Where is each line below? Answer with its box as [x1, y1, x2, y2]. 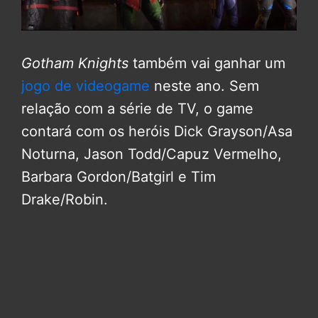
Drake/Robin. [21, 191, 108, 209]
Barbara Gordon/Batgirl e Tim [21, 168, 216, 186]
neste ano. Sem [154, 77, 259, 95]
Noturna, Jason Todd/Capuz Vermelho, [21, 146, 282, 163]
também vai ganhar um [128, 55, 285, 72]
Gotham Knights [21, 55, 128, 72]
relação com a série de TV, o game [21, 100, 253, 118]
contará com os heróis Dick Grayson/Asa [21, 123, 292, 141]
